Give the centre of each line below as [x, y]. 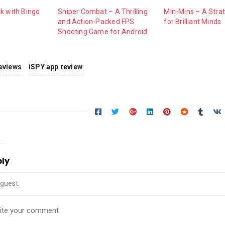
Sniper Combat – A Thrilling [103, 11]
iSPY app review [55, 67]
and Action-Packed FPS [96, 21]
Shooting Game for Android [103, 31]
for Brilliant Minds [193, 21]
